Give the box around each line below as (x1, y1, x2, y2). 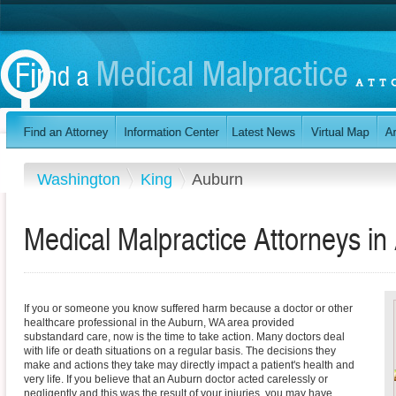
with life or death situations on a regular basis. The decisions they (24, 345, 336, 358)
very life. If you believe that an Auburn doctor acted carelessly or (24, 373, 328, 386)
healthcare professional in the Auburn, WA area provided (24, 316, 294, 330)
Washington (37, 170, 125, 188)
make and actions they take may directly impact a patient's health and (24, 359, 354, 372)
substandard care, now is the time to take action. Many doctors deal (24, 331, 345, 344)
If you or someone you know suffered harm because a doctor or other (24, 302, 353, 316)
